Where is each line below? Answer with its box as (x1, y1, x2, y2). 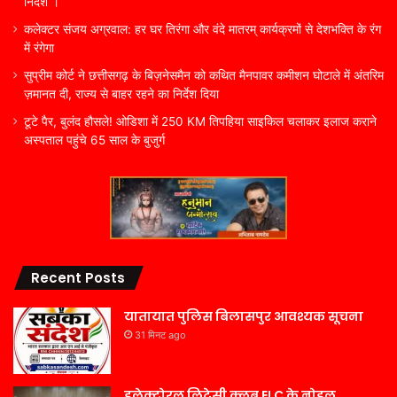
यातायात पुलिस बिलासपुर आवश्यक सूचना (124, 307, 363, 325)
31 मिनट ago (135, 328, 186, 341)
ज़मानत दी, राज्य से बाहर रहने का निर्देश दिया (24, 86, 219, 101)
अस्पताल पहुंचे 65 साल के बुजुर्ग (24, 132, 165, 147)
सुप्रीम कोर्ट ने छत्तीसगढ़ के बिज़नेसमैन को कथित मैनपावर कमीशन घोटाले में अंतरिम (24, 67, 384, 82)
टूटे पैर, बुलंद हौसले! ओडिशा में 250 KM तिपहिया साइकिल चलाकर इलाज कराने (24, 113, 377, 128)
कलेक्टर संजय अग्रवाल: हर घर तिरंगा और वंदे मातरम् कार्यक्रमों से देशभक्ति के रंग (24, 21, 381, 36)
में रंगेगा (24, 40, 54, 55)
